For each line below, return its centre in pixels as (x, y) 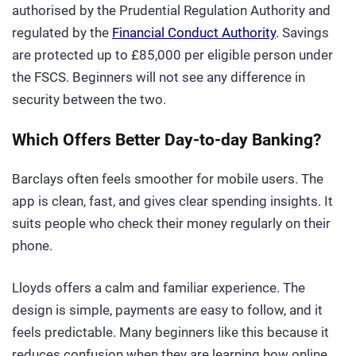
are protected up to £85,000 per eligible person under (172, 54)
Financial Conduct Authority (194, 32)
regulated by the (62, 32)
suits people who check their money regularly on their (171, 224)
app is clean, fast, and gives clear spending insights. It (172, 201)
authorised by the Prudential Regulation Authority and (171, 10)
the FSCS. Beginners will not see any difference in (159, 77)
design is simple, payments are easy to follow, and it (167, 310)
